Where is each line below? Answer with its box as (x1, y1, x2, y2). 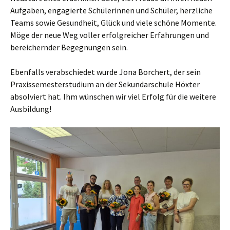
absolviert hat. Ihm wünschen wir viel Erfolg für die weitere (10, 91, 216, 102)
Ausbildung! (10, 103, 51, 114)
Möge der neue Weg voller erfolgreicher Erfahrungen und (10, 29, 209, 40)
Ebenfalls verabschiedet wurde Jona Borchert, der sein (10, 66, 201, 77)
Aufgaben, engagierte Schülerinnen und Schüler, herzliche (10, 5, 213, 15)
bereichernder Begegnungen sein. (10, 42, 128, 52)
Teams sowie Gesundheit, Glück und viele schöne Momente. (10, 17, 217, 28)
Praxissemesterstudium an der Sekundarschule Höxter (10, 79, 200, 89)
